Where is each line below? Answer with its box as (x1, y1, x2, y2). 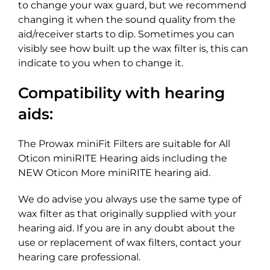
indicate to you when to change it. (18, 57, 183, 69)
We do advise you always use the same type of (18, 193, 241, 206)
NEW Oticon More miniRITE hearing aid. (18, 167, 210, 179)
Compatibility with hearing (18, 84, 225, 102)
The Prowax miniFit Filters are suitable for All (18, 138, 230, 150)
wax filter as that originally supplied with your (18, 208, 236, 220)
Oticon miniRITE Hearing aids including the (18, 152, 227, 165)
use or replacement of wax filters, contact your (18, 237, 241, 249)
